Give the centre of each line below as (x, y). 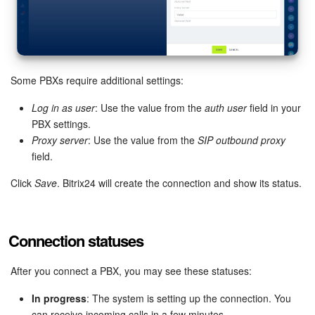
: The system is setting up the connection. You (189, 298)
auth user (226, 108)
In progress (59, 298)
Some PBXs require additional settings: (97, 81)
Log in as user (63, 108)
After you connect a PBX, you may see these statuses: (131, 271)
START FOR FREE (157, 72)
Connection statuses (76, 241)
